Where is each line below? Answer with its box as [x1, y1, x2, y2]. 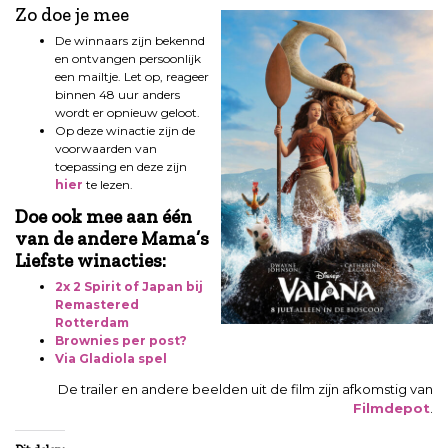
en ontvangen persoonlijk [55, 51, 201, 67]
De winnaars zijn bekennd [55, 33, 205, 49]
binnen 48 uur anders [55, 87, 180, 103]
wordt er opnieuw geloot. [55, 105, 200, 121]
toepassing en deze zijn [55, 159, 187, 175]
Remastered [55, 297, 139, 313]
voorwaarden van [55, 141, 157, 157]
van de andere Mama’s [15, 227, 209, 251]
